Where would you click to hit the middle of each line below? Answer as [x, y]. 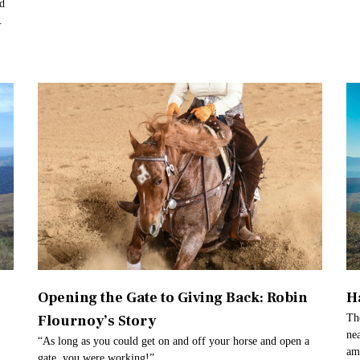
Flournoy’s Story [97, 321]
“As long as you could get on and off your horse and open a [174, 342]
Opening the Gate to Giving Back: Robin [173, 298]
